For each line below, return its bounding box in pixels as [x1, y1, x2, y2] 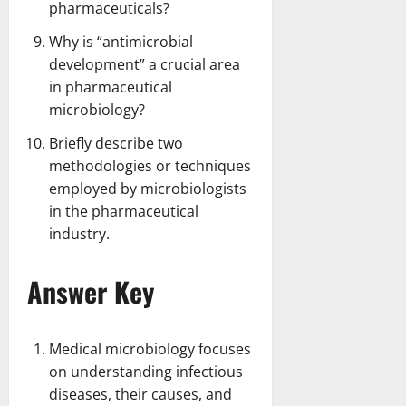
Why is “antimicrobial [49, 31, 193, 52]
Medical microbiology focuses [49, 338, 251, 359]
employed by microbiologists [49, 178, 246, 198]
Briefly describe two [49, 132, 183, 153]
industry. [49, 223, 110, 244]
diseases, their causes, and [49, 383, 232, 404]
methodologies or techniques [49, 155, 251, 176]
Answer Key [27, 270, 154, 312]
